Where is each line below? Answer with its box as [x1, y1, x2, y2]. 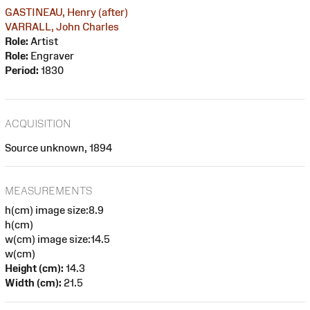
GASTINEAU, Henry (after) [5, 6, 128, 18]
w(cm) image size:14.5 [5, 233, 110, 246]
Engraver [28, 49, 74, 62]
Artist [28, 35, 58, 47]
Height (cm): [5, 262, 64, 275]
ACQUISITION [5, 117, 71, 129]
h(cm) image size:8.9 [5, 204, 104, 217]
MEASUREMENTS [5, 185, 92, 197]
